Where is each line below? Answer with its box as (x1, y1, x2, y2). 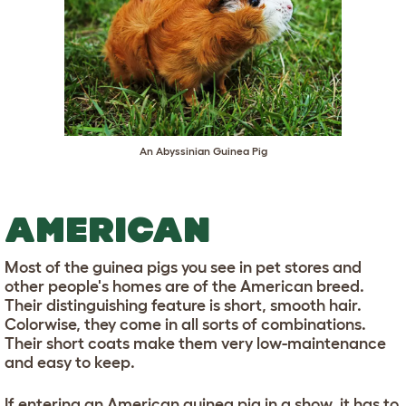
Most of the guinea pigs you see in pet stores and (5, 257, 362, 276)
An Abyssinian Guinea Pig (139, 144, 267, 157)
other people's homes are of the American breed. (5, 276, 364, 295)
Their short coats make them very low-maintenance (5, 333, 386, 353)
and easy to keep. (5, 353, 135, 372)
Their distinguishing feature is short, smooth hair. (5, 295, 362, 314)
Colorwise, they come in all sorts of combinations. (5, 314, 366, 333)
